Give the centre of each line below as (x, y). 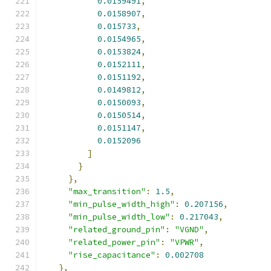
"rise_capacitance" (112, 255)
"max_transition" (107, 191)
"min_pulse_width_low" (119, 217)
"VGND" (189, 230)
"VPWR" (184, 242)
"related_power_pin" (114, 242)
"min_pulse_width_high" (122, 204)
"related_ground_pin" (117, 230)
